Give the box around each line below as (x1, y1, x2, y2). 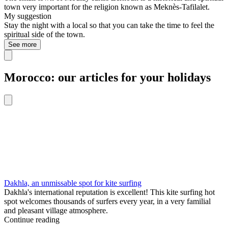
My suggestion (4, 12, 51, 21)
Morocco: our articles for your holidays (4, 71, 211, 84)
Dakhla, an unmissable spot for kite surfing (4, 178, 141, 187)
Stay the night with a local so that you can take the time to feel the (4, 21, 214, 30)
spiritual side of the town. (4, 30, 85, 39)
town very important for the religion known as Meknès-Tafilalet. (4, 3, 210, 12)
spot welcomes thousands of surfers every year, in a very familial (4, 196, 211, 206)
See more (8, 41, 37, 49)
